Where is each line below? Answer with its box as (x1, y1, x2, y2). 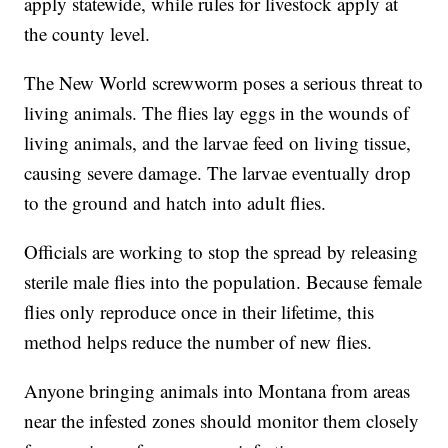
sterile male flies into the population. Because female (24, 269, 423, 295)
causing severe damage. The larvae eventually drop (24, 160, 412, 186)
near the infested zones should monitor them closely (24, 408, 420, 434)
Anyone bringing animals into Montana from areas (24, 378, 411, 404)
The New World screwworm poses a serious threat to (24, 70, 424, 96)
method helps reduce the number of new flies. (24, 329, 373, 355)
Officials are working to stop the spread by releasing (24, 239, 419, 265)
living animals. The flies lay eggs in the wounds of (24, 100, 410, 126)
